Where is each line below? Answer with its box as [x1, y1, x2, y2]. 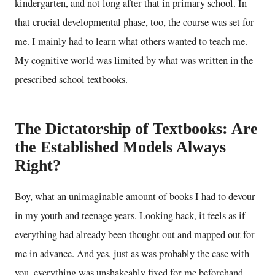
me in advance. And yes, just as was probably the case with [15, 246, 249, 260]
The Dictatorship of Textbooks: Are [15, 119, 258, 137]
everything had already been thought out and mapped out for [15, 227, 255, 241]
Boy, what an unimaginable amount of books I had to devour [15, 189, 255, 203]
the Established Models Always [15, 137, 226, 156]
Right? [15, 156, 61, 174]
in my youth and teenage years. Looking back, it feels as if [15, 208, 246, 222]
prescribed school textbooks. [15, 72, 128, 86]
